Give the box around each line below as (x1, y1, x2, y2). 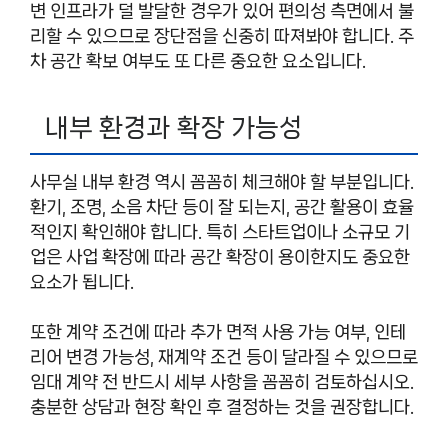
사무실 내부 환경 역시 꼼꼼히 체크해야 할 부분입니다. (30, 172, 414, 191)
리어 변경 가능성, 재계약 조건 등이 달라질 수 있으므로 (30, 348, 418, 366)
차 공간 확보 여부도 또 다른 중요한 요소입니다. (30, 51, 366, 70)
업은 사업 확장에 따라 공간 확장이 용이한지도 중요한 (30, 247, 410, 266)
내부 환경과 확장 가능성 (45, 113, 303, 141)
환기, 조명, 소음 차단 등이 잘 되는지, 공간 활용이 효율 (30, 197, 414, 216)
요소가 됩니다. (30, 272, 134, 291)
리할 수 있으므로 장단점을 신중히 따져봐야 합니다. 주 (30, 26, 414, 45)
